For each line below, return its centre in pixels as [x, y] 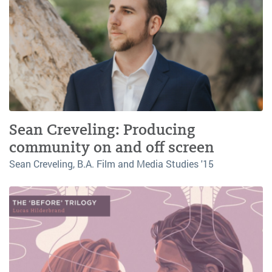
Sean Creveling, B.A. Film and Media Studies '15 [111, 164]
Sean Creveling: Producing [102, 130]
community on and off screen [112, 148]
